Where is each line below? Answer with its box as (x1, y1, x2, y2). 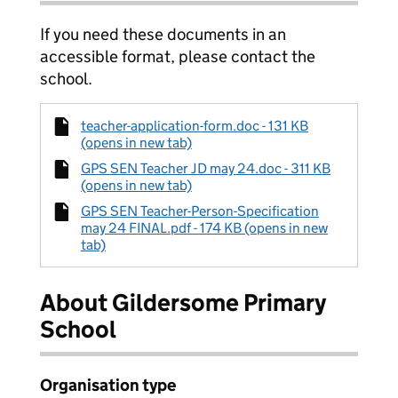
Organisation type (40, 375, 176, 395)
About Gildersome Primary (40, 288, 326, 317)
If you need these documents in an (40, 24, 286, 44)
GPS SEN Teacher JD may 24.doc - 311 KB (81, 160, 330, 177)
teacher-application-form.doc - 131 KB (81, 117, 308, 134)
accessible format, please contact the (40, 46, 315, 67)
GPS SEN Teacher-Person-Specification (81, 203, 319, 219)
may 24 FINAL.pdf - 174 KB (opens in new (81, 219, 328, 236)
